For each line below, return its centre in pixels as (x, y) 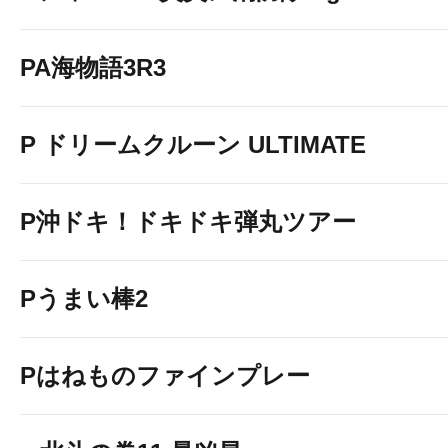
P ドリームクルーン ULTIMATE (193, 144)
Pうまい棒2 (84, 298)
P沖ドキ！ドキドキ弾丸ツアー (188, 221)
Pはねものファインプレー (165, 375)
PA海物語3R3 (93, 67)
